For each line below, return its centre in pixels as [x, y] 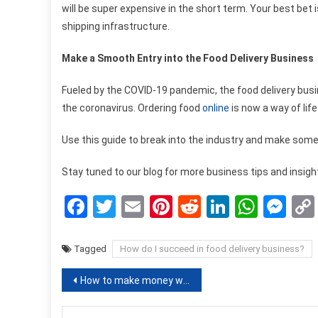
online [216, 108]
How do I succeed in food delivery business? [212, 248]
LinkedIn [271, 206]
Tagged [91, 248]
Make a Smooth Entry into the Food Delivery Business [188, 58]
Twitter [151, 206]
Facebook [135, 206]
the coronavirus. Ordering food [132, 108]
